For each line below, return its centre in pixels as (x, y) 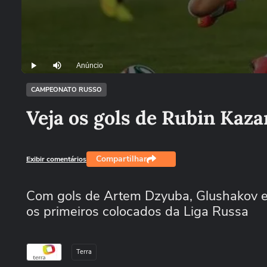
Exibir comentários (56, 159)
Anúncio (90, 66)
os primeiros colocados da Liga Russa (137, 212)
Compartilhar (121, 159)
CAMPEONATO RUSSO (66, 90)
